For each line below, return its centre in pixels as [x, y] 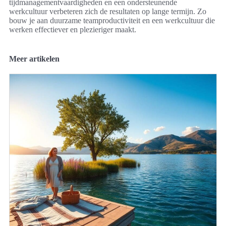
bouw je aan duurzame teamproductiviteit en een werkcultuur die [112, 21]
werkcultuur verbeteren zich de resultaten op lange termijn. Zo [108, 12]
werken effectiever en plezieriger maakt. [73, 30]
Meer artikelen [34, 59]
